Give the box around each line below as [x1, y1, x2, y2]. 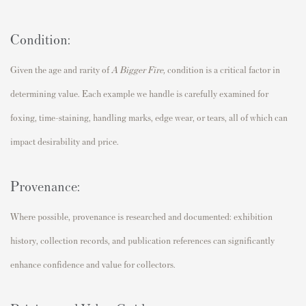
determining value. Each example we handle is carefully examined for [10, 87, 268, 100]
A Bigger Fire [111, 64, 163, 76]
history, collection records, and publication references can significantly [10, 234, 275, 247]
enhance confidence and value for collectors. [10, 258, 176, 270]
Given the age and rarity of [10, 64, 111, 76]
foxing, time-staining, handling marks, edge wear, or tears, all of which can [10, 111, 288, 124]
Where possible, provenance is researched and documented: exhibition [10, 210, 273, 223]
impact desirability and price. [10, 135, 119, 148]
